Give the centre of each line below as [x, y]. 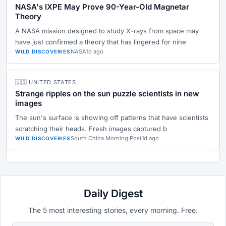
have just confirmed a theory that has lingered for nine [101, 42]
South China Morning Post [106, 138]
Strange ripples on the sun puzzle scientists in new [107, 94]
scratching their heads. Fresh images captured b [91, 129]
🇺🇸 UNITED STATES [46, 82]
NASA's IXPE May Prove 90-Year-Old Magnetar [102, 7]
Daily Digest [113, 194]
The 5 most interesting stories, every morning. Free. [113, 210]
